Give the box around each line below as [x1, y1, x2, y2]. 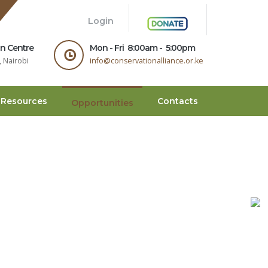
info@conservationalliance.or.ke [90, 55, 204, 66]
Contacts [157, 95, 198, 106]
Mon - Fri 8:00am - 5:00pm [90, 42, 196, 53]
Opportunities [71, 97, 133, 108]
